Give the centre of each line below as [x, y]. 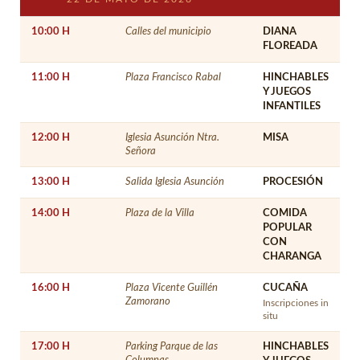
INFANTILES [292, 106]
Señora [141, 151]
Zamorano [148, 301]
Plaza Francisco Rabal [173, 77]
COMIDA [285, 213]
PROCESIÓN [293, 182]
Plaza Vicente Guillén [172, 287]
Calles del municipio [168, 31]
